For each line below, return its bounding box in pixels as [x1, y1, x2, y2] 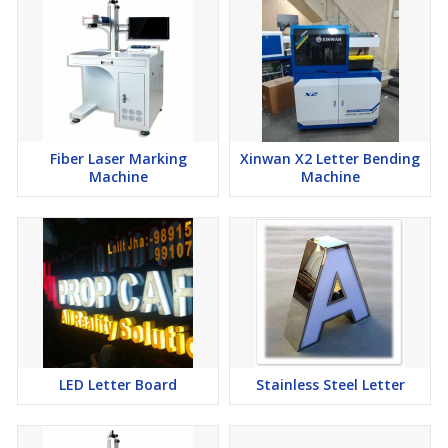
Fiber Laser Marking [49, 149, 187, 168]
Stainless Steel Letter [255, 375, 405, 394]
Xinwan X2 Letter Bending [240, 149, 420, 168]
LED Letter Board [59, 375, 177, 394]
